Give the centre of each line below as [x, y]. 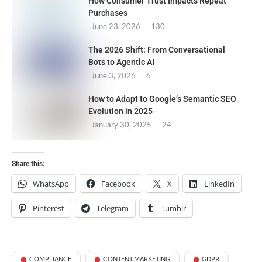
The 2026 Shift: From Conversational [157, 50]
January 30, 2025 [121, 125]
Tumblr [173, 208]
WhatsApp [51, 184]
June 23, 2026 [116, 26]
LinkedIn [219, 184]
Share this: [28, 164]
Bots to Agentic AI [121, 62]
